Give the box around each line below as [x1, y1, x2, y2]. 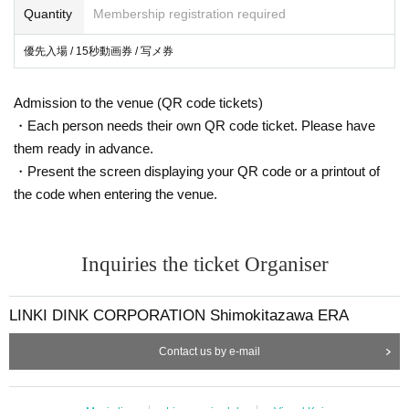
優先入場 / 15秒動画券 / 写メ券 [24, 44, 173, 58]
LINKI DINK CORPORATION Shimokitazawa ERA [9, 306, 349, 324]
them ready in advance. [14, 140, 153, 156]
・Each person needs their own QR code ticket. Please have [14, 117, 375, 133]
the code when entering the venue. [14, 185, 217, 202]
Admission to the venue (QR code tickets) [14, 94, 263, 110]
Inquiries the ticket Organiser [80, 252, 329, 276]
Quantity [24, 5, 72, 21]
